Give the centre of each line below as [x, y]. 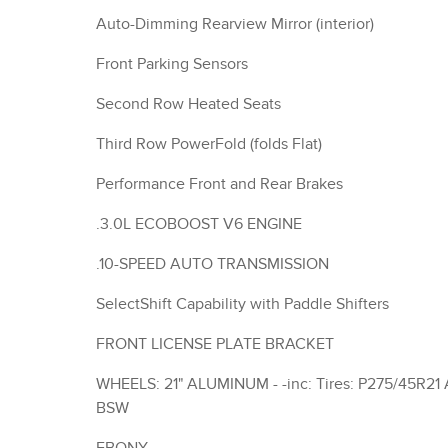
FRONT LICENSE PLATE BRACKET [215, 344]
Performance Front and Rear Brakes [219, 184]
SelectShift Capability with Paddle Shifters [242, 304]
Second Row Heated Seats [188, 104]
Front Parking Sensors [172, 64]
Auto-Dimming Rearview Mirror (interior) [235, 24]
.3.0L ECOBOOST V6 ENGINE [199, 224]
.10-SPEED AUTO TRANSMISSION [212, 264]
